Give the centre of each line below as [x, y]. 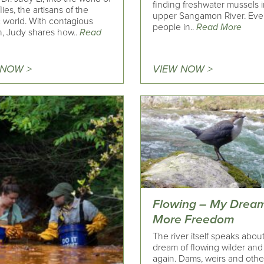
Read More [219, 27]
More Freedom [194, 220]
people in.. [175, 27]
